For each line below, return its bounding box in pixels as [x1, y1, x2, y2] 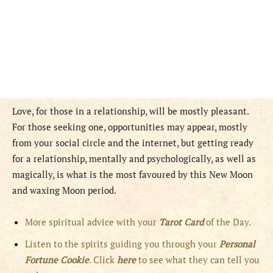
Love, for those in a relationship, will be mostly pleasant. [12, 105, 249, 118]
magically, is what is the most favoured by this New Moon [12, 168, 253, 181]
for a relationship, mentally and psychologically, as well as [12, 152, 256, 165]
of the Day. [206, 216, 251, 229]
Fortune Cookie [25, 253, 89, 266]
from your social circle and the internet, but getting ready [12, 136, 253, 149]
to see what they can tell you [136, 253, 260, 266]
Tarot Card [159, 216, 206, 229]
